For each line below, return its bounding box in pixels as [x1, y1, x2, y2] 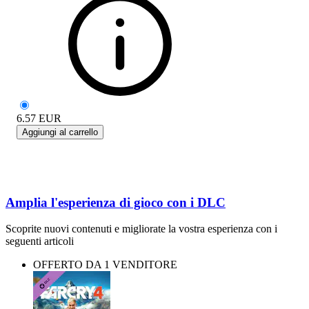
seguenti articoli [6, 235, 74, 248]
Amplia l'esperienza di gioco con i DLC [6, 195, 226, 210]
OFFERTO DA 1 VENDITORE [33, 259, 177, 271]
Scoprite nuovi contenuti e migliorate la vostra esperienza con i [6, 223, 277, 235]
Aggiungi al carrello [22, 126, 98, 137]
